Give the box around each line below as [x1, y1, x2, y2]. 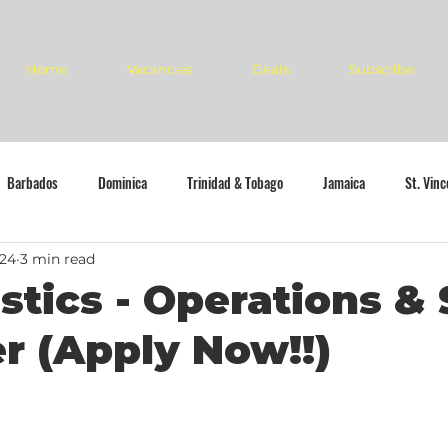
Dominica [98, 171, 147, 193]
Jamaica [323, 171, 365, 193]
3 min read [20, 249, 95, 268]
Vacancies [127, 61, 192, 77]
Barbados [7, 171, 58, 193]
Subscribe [349, 61, 414, 77]
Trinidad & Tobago [187, 171, 283, 193]
